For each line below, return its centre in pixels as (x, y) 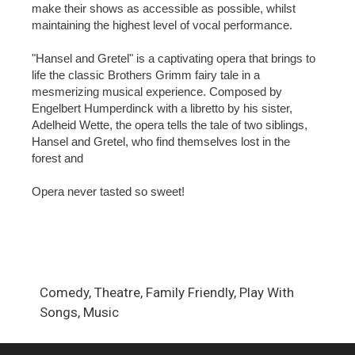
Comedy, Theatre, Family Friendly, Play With (167, 292)
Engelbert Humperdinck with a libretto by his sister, (162, 108)
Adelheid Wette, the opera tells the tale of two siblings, (170, 125)
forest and (57, 158)
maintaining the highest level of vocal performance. (162, 25)
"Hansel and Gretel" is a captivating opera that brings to (174, 58)
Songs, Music (79, 312)
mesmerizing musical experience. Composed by (157, 92)
